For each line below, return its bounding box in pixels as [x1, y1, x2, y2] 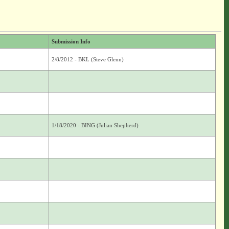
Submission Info [51, 38, 90, 44]
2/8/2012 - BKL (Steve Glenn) [51, 56, 124, 62]
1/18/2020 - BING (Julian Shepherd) [51, 122, 139, 128]
